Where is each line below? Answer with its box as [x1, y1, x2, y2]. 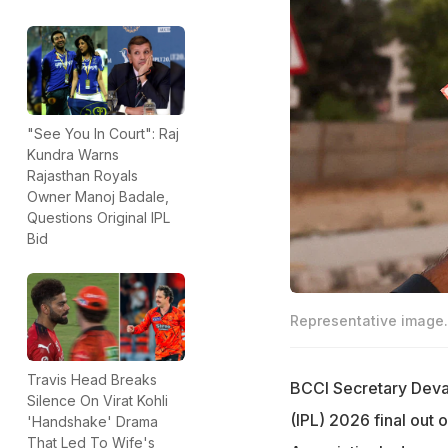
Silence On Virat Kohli [27, 392, 168, 410]
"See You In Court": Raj [27, 124, 179, 142]
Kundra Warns [27, 145, 119, 163]
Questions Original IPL [27, 208, 170, 226]
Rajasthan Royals [27, 166, 138, 184]
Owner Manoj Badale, [27, 187, 169, 205]
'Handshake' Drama [27, 413, 158, 431]
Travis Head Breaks [27, 371, 157, 389]
